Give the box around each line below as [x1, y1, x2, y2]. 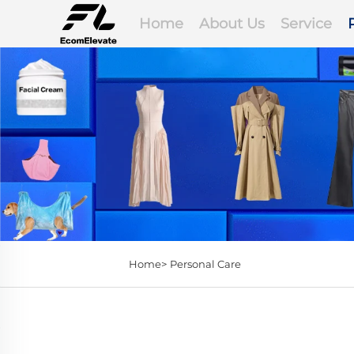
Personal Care [169, 258, 241, 270]
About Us [199, 15, 265, 32]
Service [281, 15, 333, 32]
